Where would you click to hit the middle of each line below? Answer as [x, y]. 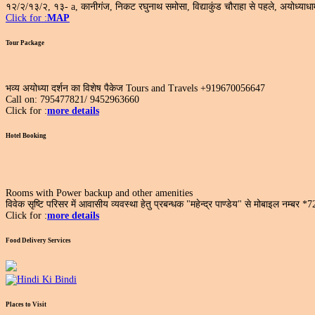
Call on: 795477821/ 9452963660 [72, 100]
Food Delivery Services [38, 240]
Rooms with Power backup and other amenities [99, 193]
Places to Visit [26, 304]
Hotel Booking [26, 136]
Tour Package [25, 43]
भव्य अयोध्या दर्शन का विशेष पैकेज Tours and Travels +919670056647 [135, 89]
